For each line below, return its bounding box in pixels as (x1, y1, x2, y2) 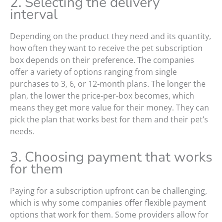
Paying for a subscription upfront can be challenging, (10, 185, 207, 197)
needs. (10, 126, 35, 137)
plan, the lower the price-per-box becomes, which (10, 90, 194, 102)
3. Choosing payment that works (10, 148, 212, 167)
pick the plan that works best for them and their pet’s (10, 114, 208, 125)
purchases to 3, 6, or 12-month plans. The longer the (10, 78, 206, 90)
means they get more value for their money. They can (10, 102, 209, 113)
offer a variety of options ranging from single (10, 66, 177, 78)
